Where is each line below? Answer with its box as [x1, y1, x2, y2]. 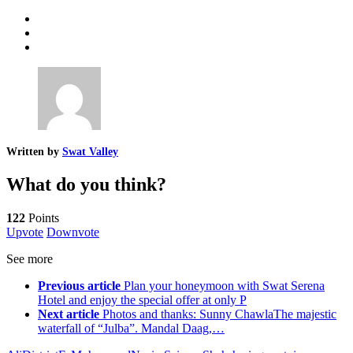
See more [6, 252, 53, 266]
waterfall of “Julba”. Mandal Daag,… [38, 321, 225, 335]
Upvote [6, 225, 43, 239]
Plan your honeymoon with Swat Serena [124, 279, 325, 292]
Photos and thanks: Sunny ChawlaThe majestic [102, 307, 336, 321]
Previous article [38, 279, 121, 292]
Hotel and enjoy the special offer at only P [38, 293, 247, 307]
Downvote [46, 225, 99, 239]
